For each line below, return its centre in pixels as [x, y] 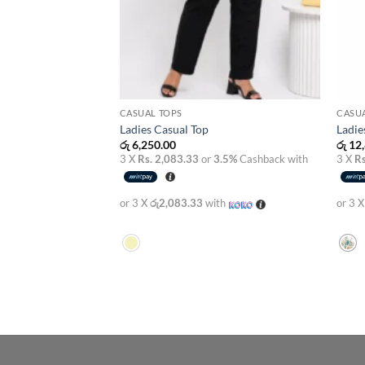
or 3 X [134, 203]
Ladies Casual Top [164, 129]
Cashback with [272, 159]
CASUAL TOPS [151, 113]
